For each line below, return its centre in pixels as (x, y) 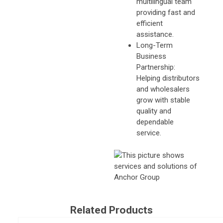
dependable (155, 122)
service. (149, 133)
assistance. (155, 35)
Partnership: (156, 67)
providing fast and (166, 13)
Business (151, 56)
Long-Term (154, 46)
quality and (154, 111)
